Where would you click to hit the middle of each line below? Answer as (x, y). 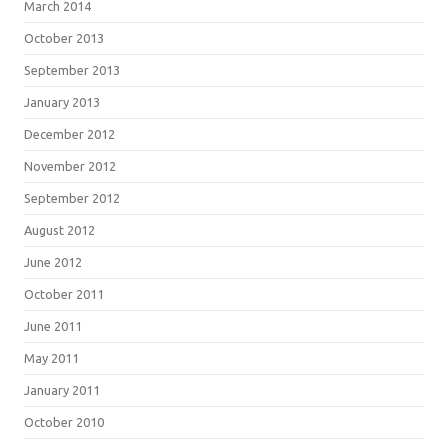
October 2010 (64, 422)
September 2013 (72, 70)
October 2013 (64, 38)
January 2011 (62, 390)
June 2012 (53, 262)
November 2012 (70, 166)
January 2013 (62, 102)
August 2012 (59, 230)
